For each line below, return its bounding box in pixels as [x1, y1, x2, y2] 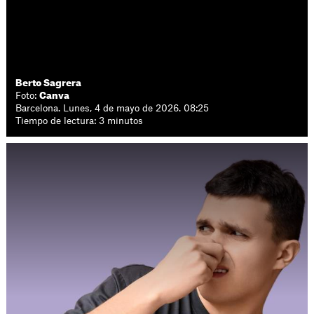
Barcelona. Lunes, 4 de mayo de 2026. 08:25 [15, 104, 210, 113]
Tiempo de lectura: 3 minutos [15, 116, 144, 125]
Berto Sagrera [15, 78, 82, 88]
